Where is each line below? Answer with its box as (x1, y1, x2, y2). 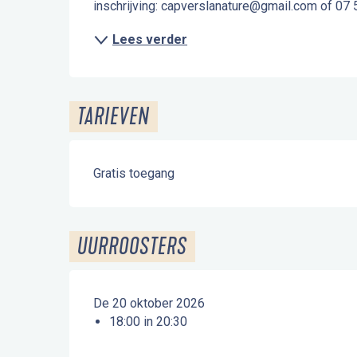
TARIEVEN (77, 103, 151, 131)
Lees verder (112, 32, 188, 47)
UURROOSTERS (77, 233, 188, 261)
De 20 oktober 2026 (93, 296, 206, 311)
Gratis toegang (93, 166, 175, 181)
